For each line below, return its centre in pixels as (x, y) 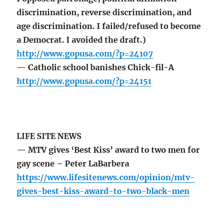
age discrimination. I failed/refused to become (109, 26)
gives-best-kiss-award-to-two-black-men (103, 191)
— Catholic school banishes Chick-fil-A (96, 68)
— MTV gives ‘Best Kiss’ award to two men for (109, 150)
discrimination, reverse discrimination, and (104, 13)
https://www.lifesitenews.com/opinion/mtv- (106, 178)
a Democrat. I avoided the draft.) (82, 40)
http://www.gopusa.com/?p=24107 (85, 54)
